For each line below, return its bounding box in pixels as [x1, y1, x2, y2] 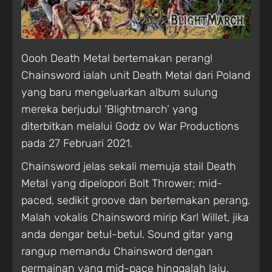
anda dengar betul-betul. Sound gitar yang [21, 228, 233, 241]
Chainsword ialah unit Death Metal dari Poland [21, 69, 250, 82]
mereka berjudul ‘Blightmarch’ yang [21, 103, 197, 116]
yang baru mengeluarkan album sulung [21, 86, 217, 99]
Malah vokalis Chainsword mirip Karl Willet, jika [21, 211, 249, 224]
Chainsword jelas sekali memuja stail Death [21, 160, 236, 173]
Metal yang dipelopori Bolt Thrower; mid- [21, 177, 222, 190]
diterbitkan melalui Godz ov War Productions [21, 120, 239, 133]
